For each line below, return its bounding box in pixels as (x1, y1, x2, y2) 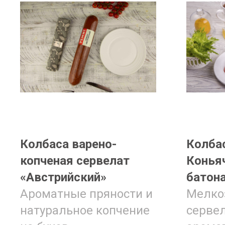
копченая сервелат (20, 154, 130, 168)
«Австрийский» (20, 170, 106, 184)
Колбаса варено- (20, 137, 117, 151)
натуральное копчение (20, 203, 150, 217)
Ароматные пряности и (20, 187, 153, 201)
